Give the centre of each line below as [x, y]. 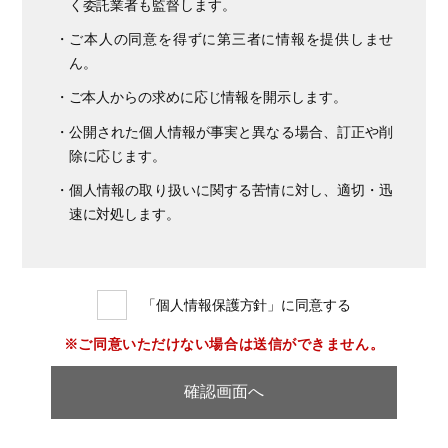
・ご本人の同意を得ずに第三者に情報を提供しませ [224, 39]
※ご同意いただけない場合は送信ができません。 [224, 344]
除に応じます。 [117, 155]
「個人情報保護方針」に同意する [246, 305]
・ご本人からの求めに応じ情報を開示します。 [200, 97]
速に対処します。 [124, 213]
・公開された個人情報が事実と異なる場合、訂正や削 [224, 131]
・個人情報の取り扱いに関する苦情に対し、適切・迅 [224, 189]
